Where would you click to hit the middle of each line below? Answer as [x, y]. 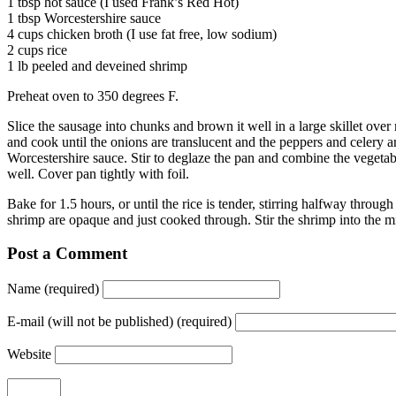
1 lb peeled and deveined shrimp [97, 65]
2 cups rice [37, 49]
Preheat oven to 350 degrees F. [93, 95]
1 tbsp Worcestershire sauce [84, 18]
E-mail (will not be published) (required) [119, 322]
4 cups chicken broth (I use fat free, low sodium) [142, 34]
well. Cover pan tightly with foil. [98, 173]
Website [29, 354]
